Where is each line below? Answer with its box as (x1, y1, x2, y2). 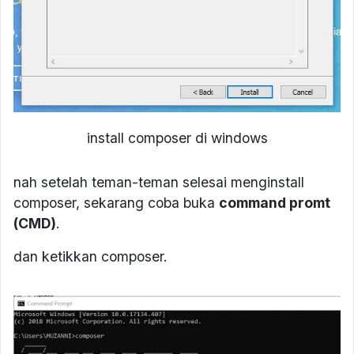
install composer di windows (86, 129, 268, 146)
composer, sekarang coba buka (13, 194, 219, 211)
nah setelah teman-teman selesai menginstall (13, 173, 304, 190)
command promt (219, 194, 330, 211)
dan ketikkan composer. (13, 247, 168, 265)
